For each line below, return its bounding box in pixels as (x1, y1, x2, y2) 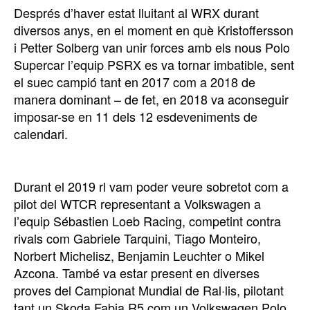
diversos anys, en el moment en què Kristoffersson (14, 20, 293, 39)
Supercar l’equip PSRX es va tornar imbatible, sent (14, 55, 294, 73)
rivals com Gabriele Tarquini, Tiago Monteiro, (14, 228, 261, 247)
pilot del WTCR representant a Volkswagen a (14, 194, 261, 212)
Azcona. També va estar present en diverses (14, 263, 259, 282)
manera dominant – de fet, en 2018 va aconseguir (14, 89, 289, 108)
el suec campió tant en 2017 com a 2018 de (14, 72, 255, 91)
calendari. (14, 124, 68, 143)
